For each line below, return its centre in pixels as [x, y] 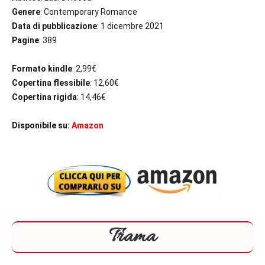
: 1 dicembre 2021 [130, 26]
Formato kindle [42, 69]
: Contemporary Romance [89, 12]
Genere [26, 12]
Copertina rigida [44, 97]
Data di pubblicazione [54, 26]
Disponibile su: [41, 126]
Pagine [25, 41]
